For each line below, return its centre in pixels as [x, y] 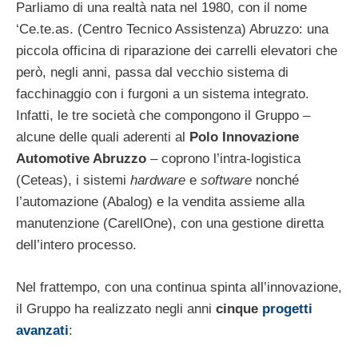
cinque [239, 308]
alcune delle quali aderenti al [103, 137]
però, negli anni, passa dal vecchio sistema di [152, 73]
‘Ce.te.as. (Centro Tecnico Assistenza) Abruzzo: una [172, 30]
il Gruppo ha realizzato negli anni [116, 308]
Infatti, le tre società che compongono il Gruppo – [163, 116]
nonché [275, 181]
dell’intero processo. [76, 245]
